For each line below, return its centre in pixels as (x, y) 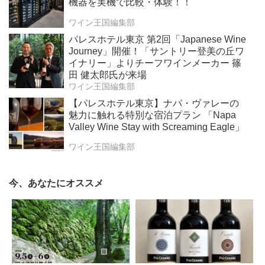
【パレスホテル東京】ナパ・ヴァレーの (153, 103)
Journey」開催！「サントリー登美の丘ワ (156, 51)
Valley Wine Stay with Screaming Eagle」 (156, 127)
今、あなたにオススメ (56, 183)
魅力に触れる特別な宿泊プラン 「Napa (152, 115)
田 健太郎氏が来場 (107, 75)
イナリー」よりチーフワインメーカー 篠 (155, 63)
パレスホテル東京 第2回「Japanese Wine (157, 39)
